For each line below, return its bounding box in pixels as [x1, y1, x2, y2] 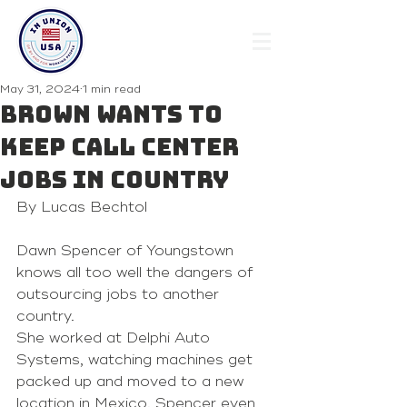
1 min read [83, 83, 141, 96]
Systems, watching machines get [16, 351, 257, 369]
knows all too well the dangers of [16, 263, 257, 282]
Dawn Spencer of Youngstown [16, 242, 238, 260]
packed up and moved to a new [16, 372, 248, 391]
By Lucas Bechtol [16, 198, 152, 216]
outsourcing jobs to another [16, 285, 223, 303]
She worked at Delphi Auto [16, 329, 214, 347]
